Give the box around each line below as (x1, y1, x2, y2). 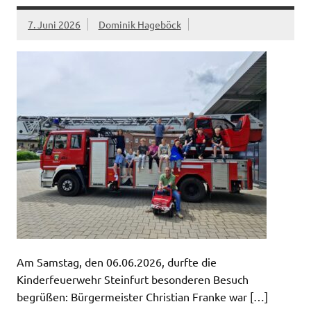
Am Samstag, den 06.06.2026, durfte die (17, 254, 217, 269)
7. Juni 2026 (28, 18, 81, 31)
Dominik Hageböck (98, 18, 181, 31)
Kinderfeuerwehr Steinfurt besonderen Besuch (17, 271, 249, 286)
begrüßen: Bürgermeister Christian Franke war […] (17, 289, 268, 303)
